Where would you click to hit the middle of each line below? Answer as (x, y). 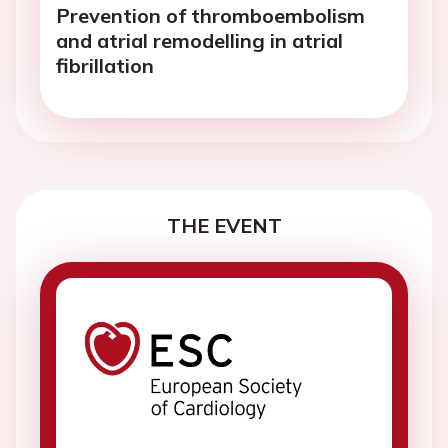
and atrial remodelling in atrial (199, 41)
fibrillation (105, 66)
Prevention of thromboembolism (210, 16)
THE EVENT (224, 226)
